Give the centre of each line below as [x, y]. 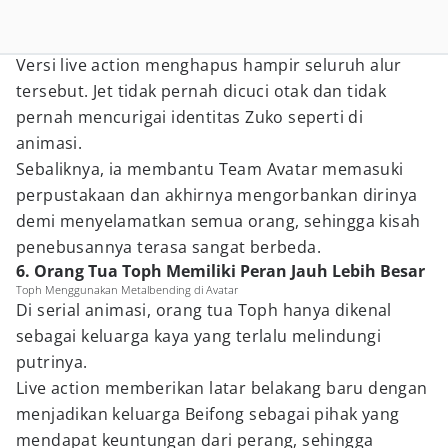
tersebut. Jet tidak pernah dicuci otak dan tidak [201, 91]
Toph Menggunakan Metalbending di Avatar [127, 289]
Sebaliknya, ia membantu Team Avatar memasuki [210, 169]
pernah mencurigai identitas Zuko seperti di [190, 117]
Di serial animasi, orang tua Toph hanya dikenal [204, 310]
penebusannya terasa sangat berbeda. [168, 247]
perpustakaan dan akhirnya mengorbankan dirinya [217, 195]
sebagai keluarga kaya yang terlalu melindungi [198, 336]
